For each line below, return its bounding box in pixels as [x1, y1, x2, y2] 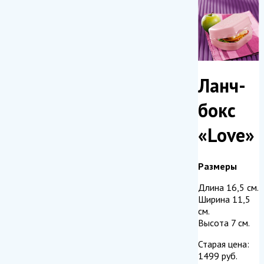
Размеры [198, 160, 237, 172]
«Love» [198, 123, 255, 148]
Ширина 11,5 [198, 193, 250, 205]
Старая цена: [198, 237, 249, 250]
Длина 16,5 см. [198, 181, 259, 193]
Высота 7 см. [198, 216, 250, 229]
